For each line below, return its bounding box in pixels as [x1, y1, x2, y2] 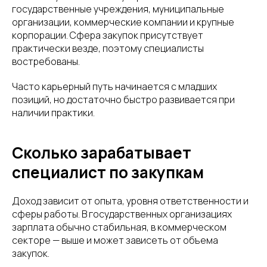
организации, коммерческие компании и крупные [12, 15, 234, 29]
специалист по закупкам [12, 161, 204, 183]
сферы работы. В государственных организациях [12, 207, 232, 221]
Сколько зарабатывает [12, 141, 191, 163]
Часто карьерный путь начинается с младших [12, 79, 217, 93]
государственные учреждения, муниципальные [12, 2, 224, 15]
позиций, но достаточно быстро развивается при [12, 92, 235, 106]
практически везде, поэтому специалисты [12, 41, 204, 55]
